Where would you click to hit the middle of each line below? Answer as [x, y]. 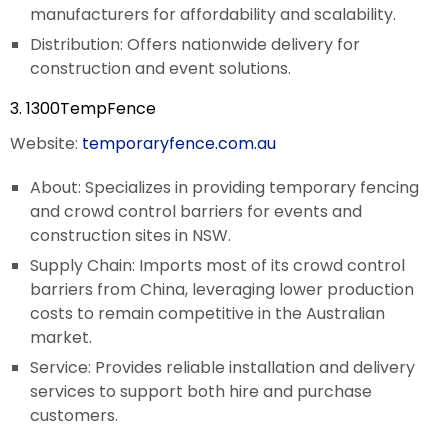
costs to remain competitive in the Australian [207, 313]
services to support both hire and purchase [201, 391]
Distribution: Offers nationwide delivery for [195, 44]
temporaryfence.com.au [179, 143]
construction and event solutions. [160, 68]
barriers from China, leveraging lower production [222, 289]
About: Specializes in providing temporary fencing [224, 187]
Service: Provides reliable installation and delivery [222, 367]
